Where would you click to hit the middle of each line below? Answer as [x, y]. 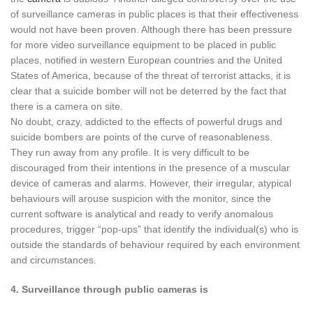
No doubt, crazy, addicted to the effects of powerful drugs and [146, 121]
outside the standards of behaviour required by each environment [155, 244]
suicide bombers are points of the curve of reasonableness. [141, 137]
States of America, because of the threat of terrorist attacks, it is [151, 75]
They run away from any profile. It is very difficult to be [130, 152]
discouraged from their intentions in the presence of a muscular [150, 167]
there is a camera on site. [67, 106]
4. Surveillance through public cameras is [109, 289]
